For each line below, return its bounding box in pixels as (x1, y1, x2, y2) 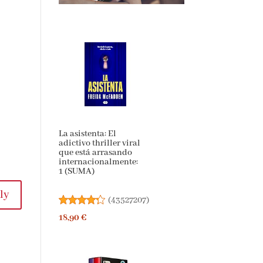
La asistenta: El (58, 129, 116, 140)
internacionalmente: (58, 157, 138, 168)
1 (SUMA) (58, 166, 95, 177)
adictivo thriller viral (58, 138, 140, 149)
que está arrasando (58, 147, 132, 159)
